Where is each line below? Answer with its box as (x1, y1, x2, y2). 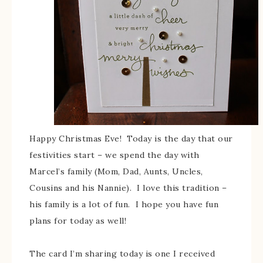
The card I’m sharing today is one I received (29, 248, 215, 259)
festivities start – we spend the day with (29, 150, 200, 161)
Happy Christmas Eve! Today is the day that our (29, 133, 233, 144)
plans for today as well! (29, 215, 126, 227)
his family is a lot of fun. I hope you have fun (29, 199, 218, 210)
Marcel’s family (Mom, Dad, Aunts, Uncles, (29, 166, 203, 177)
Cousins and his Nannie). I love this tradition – (29, 183, 227, 194)
